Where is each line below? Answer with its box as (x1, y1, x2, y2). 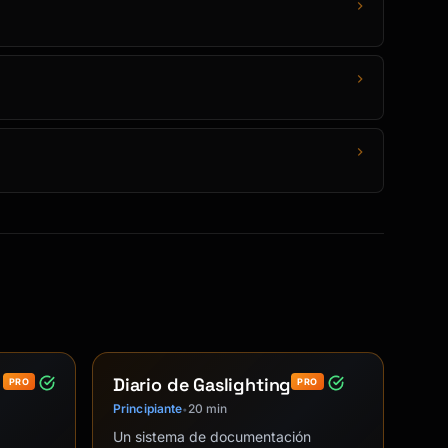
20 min (188, 401, 228, 416)
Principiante (113, 401, 183, 416)
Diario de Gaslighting (113, 373, 292, 396)
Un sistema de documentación (113, 428, 311, 445)
